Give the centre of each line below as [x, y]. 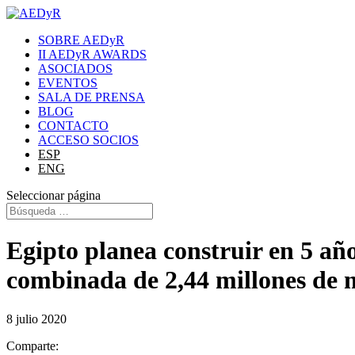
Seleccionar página [53, 195]
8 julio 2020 [36, 319]
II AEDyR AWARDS [92, 54]
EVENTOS [68, 83]
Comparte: [32, 345]
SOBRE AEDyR [81, 40]
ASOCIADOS [75, 69]
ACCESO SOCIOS [88, 140]
